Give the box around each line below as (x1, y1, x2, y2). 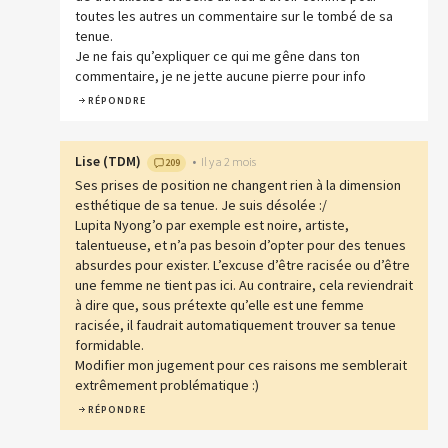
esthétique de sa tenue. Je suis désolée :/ (75, 196, 327, 215)
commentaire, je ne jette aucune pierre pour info (75, 67, 366, 86)
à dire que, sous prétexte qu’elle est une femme (75, 296, 364, 315)
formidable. (75, 336, 144, 355)
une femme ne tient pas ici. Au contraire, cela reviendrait (75, 276, 413, 295)
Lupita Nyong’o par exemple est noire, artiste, (75, 216, 349, 235)
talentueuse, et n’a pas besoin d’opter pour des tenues (75, 236, 406, 255)
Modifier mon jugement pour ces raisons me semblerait (75, 356, 407, 375)
